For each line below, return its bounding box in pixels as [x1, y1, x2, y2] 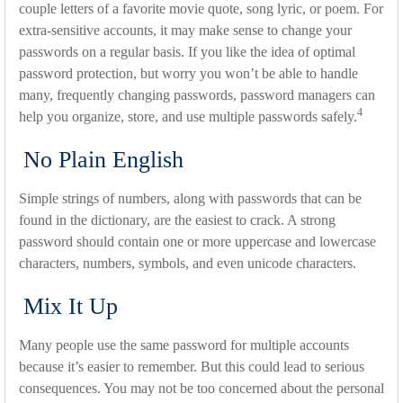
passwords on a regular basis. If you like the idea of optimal [19, 44, 355, 60]
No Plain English [23, 147, 184, 174]
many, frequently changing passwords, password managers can [19, 87, 375, 103]
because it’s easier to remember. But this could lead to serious [19, 359, 364, 375]
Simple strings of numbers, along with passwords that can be [19, 191, 362, 207]
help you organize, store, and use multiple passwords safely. [19, 109, 357, 125]
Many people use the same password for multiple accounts [19, 337, 349, 354]
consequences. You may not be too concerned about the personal [19, 381, 384, 397]
